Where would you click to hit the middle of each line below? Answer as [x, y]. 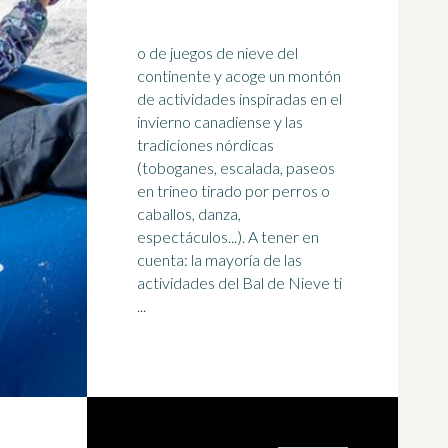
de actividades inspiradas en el [239, 98]
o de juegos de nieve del [217, 52]
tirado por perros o [264, 190]
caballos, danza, [189, 213]
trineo [177, 190]
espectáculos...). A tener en [192, 236]
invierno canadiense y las [220, 121]
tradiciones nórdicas [205, 144]
